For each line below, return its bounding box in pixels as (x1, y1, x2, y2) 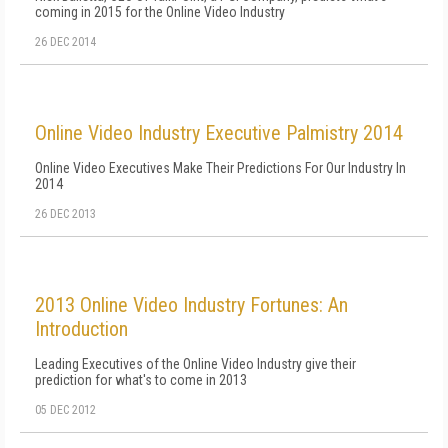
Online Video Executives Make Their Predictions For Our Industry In (35, 160, 406, 176)
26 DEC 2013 (35, 207, 96, 221)
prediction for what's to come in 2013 (35, 372, 247, 388)
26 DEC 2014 (35, 35, 96, 49)
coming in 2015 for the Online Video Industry (35, 4, 285, 20)
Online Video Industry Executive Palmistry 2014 (35, 121, 403, 145)
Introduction (35, 317, 128, 341)
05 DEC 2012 (35, 403, 96, 417)
